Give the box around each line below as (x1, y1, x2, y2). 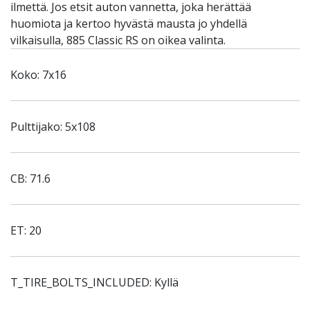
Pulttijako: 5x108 (10, 119, 95, 134)
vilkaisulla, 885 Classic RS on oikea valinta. (10, 33, 226, 48)
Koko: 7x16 (10, 67, 66, 82)
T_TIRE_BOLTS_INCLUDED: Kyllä (10, 275, 179, 290)
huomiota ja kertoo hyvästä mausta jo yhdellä (10, 16, 247, 31)
